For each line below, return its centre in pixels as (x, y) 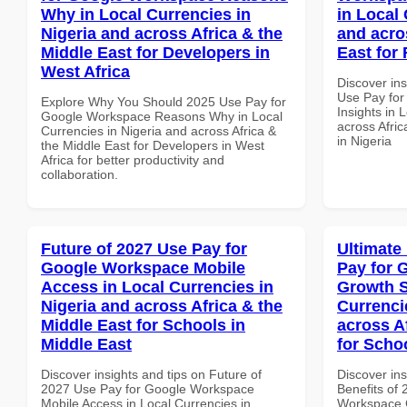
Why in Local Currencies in (146, 14)
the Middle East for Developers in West (153, 145)
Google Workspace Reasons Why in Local (162, 116)
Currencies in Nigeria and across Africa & (159, 130)
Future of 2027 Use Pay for (144, 248)
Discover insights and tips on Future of (151, 374)
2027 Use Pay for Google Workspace (148, 388)
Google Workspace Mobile (143, 268)
